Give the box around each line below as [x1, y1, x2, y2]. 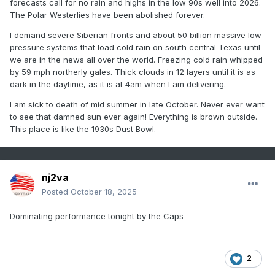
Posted [42, 187, 71, 197]
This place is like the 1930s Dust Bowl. [10, 124, 156, 134]
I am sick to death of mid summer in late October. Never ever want [10, 99, 265, 110]
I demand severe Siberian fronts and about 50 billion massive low [10, 30, 261, 41]
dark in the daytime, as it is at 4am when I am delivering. [10, 79, 226, 90]
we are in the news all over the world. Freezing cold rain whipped [10, 55, 263, 65]
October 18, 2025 [71, 187, 137, 197]
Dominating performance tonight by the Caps [10, 211, 184, 222]
